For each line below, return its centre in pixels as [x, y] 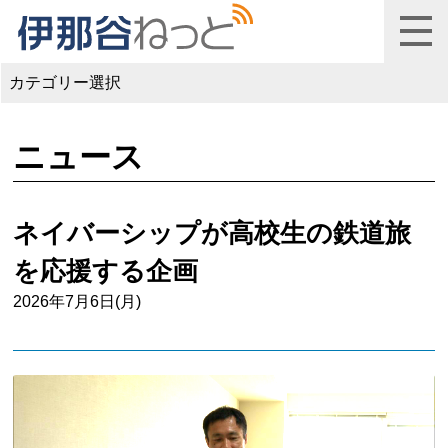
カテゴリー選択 [65, 83]
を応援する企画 [106, 270]
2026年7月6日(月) [77, 301]
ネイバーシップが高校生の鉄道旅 [212, 232]
